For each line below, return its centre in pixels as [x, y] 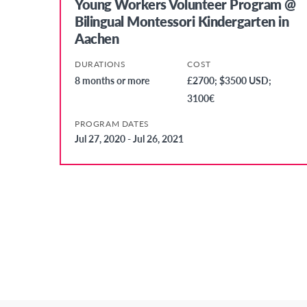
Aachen [97, 39]
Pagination [89, 214]
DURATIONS [100, 64]
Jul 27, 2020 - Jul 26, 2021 [129, 139]
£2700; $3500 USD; [230, 81]
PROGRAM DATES [112, 124]
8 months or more [112, 81]
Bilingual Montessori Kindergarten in [182, 22]
